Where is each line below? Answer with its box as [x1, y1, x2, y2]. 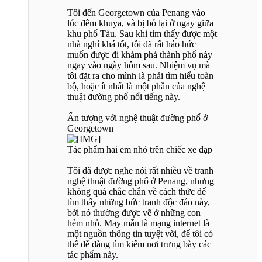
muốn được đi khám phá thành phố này [67, 49, 212, 60]
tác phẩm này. [67, 249, 118, 260]
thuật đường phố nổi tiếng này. [67, 91, 180, 102]
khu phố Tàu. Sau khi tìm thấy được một [67, 28, 217, 39]
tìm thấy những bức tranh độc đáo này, [67, 196, 210, 207]
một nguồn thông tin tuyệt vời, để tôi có [67, 228, 213, 239]
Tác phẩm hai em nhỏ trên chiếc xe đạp [67, 144, 212, 154]
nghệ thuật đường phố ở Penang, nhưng [67, 175, 214, 186]
